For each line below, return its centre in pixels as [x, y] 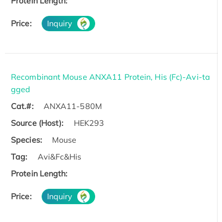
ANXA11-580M [73, 106]
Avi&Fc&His [59, 157]
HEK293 [89, 123]
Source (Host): [37, 123]
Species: [27, 140]
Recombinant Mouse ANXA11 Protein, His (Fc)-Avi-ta [111, 77]
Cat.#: [22, 106]
